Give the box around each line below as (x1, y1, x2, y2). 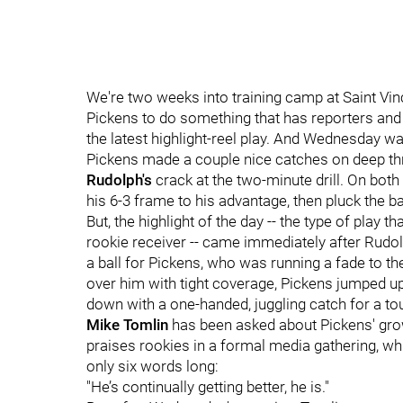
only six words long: (86, 357, 219, 375)
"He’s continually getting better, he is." (86, 378, 329, 396)
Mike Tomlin (86, 316, 168, 334)
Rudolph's (86, 171, 152, 189)
